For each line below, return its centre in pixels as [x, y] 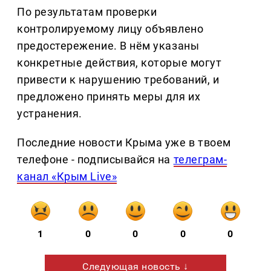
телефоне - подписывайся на [95, 160]
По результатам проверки [87, 12]
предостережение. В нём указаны [108, 46]
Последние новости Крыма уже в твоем [124, 143]
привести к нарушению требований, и [118, 80]
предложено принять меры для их [109, 97]
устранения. [50, 114]
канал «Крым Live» [67, 177]
